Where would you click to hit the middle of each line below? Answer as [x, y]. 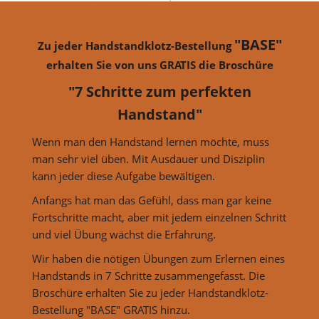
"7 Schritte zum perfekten [159, 91]
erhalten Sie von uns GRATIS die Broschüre [159, 64]
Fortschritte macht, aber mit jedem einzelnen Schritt [159, 217]
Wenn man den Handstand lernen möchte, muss [150, 141]
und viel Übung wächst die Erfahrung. [124, 234]
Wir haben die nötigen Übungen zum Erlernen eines [158, 258]
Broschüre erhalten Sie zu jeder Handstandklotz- [150, 292]
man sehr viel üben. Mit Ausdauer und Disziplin [148, 158]
